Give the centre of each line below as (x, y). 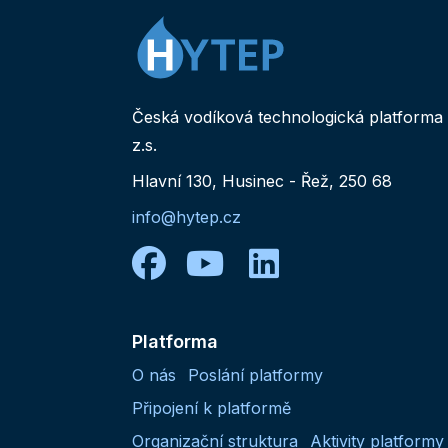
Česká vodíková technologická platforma (287, 116)
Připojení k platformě (211, 407)
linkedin (341, 262)
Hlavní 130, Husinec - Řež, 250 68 (262, 180)
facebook (241, 262)
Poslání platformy (255, 374)
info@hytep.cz (186, 216)
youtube (290, 262)
